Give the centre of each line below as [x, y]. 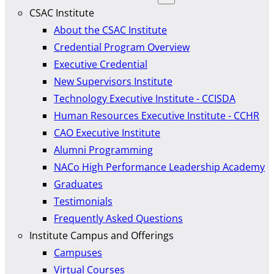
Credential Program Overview [122, 47]
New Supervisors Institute [113, 82]
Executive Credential [101, 65]
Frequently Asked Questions [118, 219]
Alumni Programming [103, 150]
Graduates [78, 184]
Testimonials [83, 202]
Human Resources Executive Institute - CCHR [157, 116]
